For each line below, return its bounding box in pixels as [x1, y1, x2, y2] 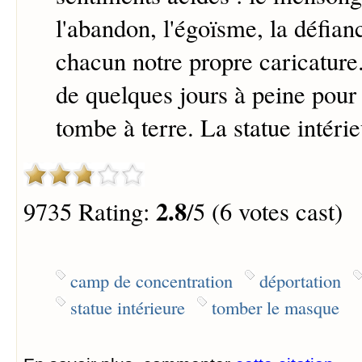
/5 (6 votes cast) [186, 195, 343, 229]
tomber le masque [211, 294, 339, 319]
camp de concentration [69, 267, 233, 293]
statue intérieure [69, 294, 185, 319]
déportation [259, 267, 341, 293]
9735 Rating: [23, 195, 156, 229]
